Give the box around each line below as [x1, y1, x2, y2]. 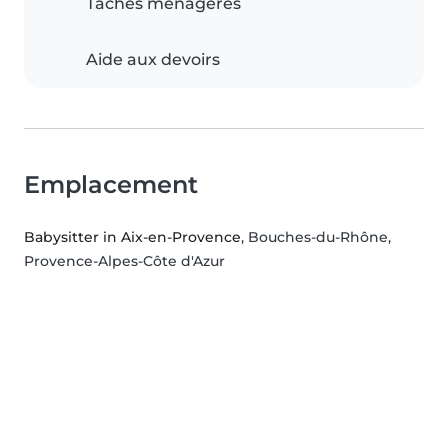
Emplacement [24, 170, 198, 200]
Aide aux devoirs [86, 50, 220, 70]
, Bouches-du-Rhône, [241, 228, 391, 247]
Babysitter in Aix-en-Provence [24, 228, 241, 247]
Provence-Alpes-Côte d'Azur [24, 252, 225, 271]
